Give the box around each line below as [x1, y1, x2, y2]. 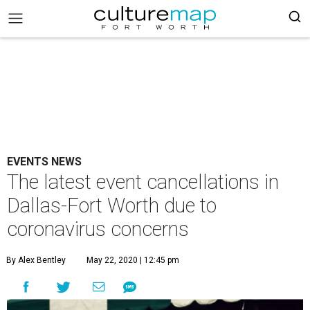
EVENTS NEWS [7, 155, 82, 168]
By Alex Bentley [6, 255, 66, 265]
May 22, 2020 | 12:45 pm [86, 255, 179, 265]
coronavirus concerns [7, 217, 189, 241]
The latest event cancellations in [7, 170, 279, 194]
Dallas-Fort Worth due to [7, 194, 217, 217]
